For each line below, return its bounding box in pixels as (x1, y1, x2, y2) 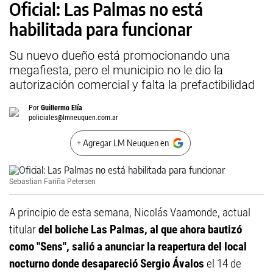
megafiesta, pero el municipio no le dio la (9, 63, 223, 77)
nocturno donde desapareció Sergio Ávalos (9, 257, 204, 271)
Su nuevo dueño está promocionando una (9, 48, 230, 63)
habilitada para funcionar (9, 18, 192, 40)
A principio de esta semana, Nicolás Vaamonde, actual (9, 205, 250, 219)
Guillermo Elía (41, 104, 82, 112)
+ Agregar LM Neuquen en (77, 138, 169, 148)
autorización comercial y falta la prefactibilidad (9, 77, 255, 92)
